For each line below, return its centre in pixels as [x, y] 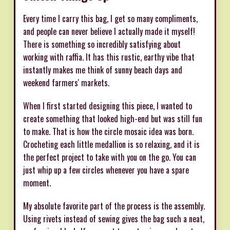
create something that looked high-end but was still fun [113, 118]
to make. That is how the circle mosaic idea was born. [108, 131]
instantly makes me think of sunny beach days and [103, 70]
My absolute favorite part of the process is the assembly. [114, 206]
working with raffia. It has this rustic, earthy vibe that [109, 57]
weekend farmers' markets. [66, 82]
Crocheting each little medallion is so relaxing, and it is [111, 144]
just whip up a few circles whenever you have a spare [106, 170]
